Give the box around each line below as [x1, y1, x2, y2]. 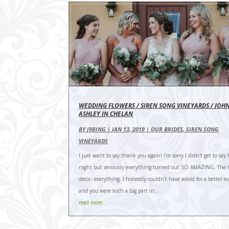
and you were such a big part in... [79, 187, 159, 195]
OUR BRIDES [151, 125, 184, 133]
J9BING [87, 125, 106, 133]
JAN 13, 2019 [112, 125, 145, 133]
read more [79, 199, 103, 207]
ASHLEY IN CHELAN [79, 109, 133, 119]
